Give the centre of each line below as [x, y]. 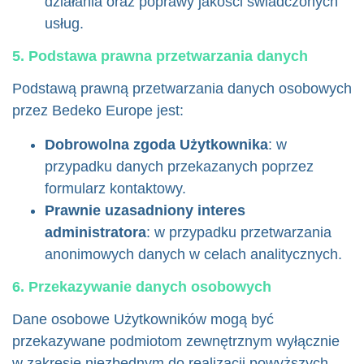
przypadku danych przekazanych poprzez [179, 167]
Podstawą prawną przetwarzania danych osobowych [182, 89]
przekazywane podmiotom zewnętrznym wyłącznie [176, 341]
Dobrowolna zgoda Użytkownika [156, 145]
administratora [95, 232]
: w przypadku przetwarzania [239, 232]
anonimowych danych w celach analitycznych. [193, 254]
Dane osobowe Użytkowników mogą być [143, 319]
